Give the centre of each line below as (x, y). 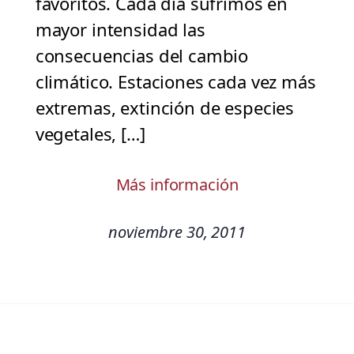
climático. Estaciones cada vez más (175, 82)
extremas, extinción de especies (165, 108)
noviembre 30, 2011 (177, 232)
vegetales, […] (90, 134)
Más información (177, 185)
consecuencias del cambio (142, 56)
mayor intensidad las (120, 30)
